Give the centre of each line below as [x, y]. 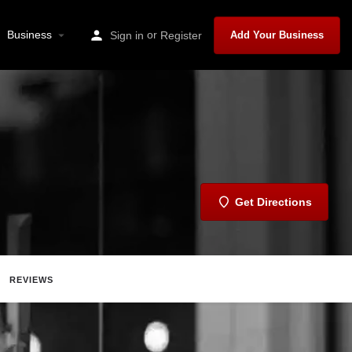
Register [181, 35]
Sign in [127, 35]
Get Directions [273, 202]
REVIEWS [31, 279]
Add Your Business [277, 35]
